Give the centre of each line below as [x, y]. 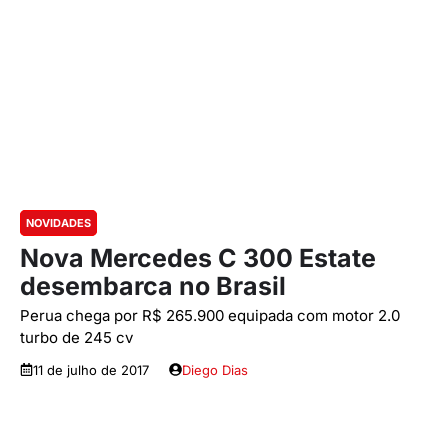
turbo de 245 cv [76, 337]
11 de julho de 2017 [91, 369]
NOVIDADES [58, 222]
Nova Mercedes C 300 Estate [198, 257]
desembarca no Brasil [153, 285]
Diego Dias [215, 369]
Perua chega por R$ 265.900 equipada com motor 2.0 [210, 315]
